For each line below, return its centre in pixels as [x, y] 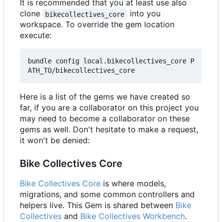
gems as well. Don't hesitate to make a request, [109, 130]
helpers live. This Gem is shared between [98, 205]
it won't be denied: [55, 140]
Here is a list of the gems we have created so [105, 97]
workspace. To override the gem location [97, 25]
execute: [36, 35]
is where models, [133, 184]
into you [145, 14]
